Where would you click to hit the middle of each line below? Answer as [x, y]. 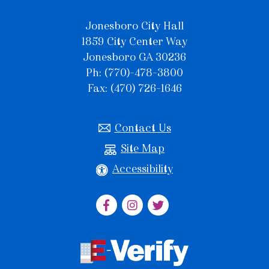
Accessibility [143, 169]
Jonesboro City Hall [134, 26]
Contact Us [143, 128]
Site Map [143, 149]
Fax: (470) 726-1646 [134, 89]
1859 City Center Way [134, 42]
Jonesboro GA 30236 [134, 57]
